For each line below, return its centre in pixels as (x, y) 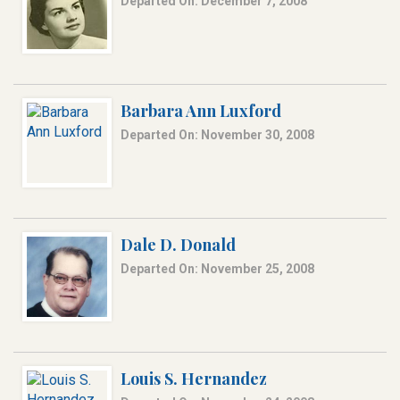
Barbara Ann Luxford (201, 111)
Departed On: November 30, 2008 (217, 135)
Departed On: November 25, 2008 (217, 269)
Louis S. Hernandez (194, 379)
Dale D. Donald (178, 245)
